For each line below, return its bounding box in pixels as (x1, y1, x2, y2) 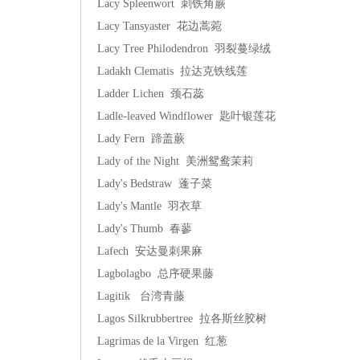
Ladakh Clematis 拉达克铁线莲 (97, 65, 247, 77)
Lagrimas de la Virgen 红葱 (97, 335, 227, 347)
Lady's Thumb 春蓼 (97, 223, 192, 235)
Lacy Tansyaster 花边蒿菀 (97, 20, 222, 32)
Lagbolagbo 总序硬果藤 (97, 268, 214, 280)
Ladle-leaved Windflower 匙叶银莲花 (97, 110, 276, 122)
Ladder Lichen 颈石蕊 (97, 88, 204, 100)
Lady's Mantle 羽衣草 (97, 200, 202, 212)
